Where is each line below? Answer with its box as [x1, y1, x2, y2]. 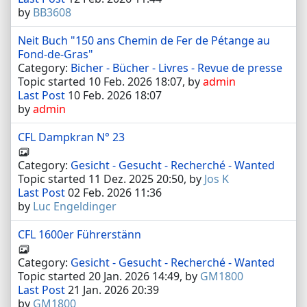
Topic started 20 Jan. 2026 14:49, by [18, 268, 200, 284]
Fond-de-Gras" [18, 47, 93, 62]
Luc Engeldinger [33, 198, 116, 214]
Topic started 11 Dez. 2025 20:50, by [18, 171, 204, 186]
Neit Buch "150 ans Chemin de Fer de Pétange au [18, 33, 270, 48]
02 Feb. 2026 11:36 [65, 184, 162, 200]
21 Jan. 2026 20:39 [65, 282, 159, 297]
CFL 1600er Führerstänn [18, 227, 141, 242]
